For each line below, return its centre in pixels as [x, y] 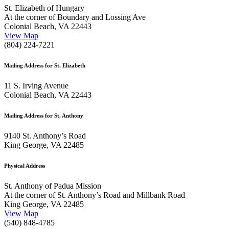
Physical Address [25, 165]
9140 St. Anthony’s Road [45, 135]
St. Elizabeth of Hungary [44, 8]
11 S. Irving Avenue [36, 85]
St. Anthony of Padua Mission [53, 186]
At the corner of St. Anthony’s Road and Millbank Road [95, 195]
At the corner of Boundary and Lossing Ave [75, 17]
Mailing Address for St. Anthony [44, 115]
